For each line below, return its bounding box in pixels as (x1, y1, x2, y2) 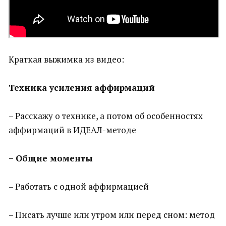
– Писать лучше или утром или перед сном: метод (9, 209, 215, 220)
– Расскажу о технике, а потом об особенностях (9, 110, 203, 122)
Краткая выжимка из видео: (9, 53, 124, 65)
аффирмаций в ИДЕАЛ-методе (9, 124, 136, 136)
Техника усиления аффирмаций (9, 82, 155, 93)
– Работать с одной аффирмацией (9, 181, 149, 192)
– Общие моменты (9, 152, 93, 164)
